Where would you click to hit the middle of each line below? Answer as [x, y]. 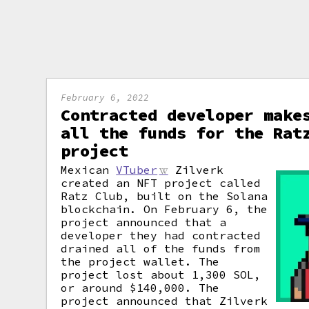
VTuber [137, 170]
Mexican [89, 170]
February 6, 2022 [105, 97]
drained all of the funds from [161, 248]
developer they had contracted [161, 235]
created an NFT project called [161, 183]
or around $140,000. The [140, 288]
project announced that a [144, 222]
